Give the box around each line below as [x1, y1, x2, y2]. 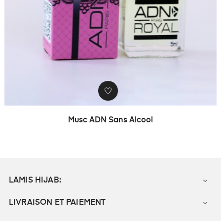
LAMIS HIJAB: [9, 176, 61, 184]
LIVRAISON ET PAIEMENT [9, 198, 106, 207]
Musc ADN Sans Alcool [68, 116, 153, 124]
